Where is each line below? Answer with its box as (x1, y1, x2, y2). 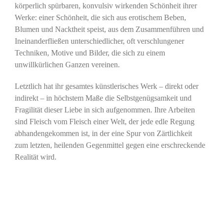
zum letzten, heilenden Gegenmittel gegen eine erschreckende (14, 141, 205, 150)
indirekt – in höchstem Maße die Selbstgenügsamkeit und (14, 94, 192, 103)
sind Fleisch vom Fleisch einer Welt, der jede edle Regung (14, 117, 194, 126)
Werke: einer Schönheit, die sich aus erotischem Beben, (14, 13, 186, 22)
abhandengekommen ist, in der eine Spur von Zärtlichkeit (14, 129, 192, 138)
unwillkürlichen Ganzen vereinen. (14, 60, 120, 69)
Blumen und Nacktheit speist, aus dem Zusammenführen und (14, 25, 204, 34)
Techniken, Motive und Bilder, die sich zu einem (14, 49, 165, 57)
